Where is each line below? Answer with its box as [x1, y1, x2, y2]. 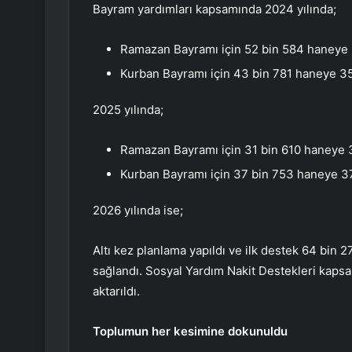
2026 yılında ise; [93, 202, 183, 218]
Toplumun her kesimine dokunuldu [93, 323, 288, 339]
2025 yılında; [93, 101, 163, 117]
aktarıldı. [93, 283, 174, 299]
